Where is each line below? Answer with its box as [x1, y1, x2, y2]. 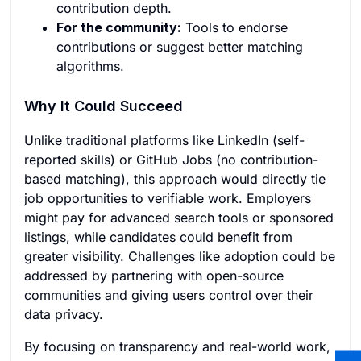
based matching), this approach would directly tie [24, 171, 326, 187]
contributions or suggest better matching [56, 39, 303, 55]
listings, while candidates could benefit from [24, 229, 293, 245]
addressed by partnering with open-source [24, 268, 284, 284]
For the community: [56, 19, 181, 35]
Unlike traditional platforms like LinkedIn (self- [24, 132, 305, 148]
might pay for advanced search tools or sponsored [24, 210, 334, 226]
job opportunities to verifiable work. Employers [24, 190, 311, 206]
